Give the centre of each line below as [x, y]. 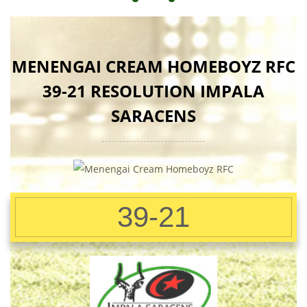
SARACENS [153, 115]
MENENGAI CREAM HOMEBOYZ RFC [153, 66]
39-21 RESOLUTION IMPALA [153, 91]
